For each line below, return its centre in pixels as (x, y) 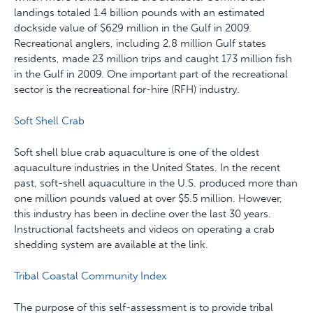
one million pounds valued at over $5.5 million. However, (148, 198)
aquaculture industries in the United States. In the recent (147, 168)
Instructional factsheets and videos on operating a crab (144, 229)
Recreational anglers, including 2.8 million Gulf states (140, 43)
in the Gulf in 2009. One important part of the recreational (151, 74)
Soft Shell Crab (49, 121)
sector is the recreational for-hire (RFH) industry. (127, 89)
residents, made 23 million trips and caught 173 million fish (153, 59)
